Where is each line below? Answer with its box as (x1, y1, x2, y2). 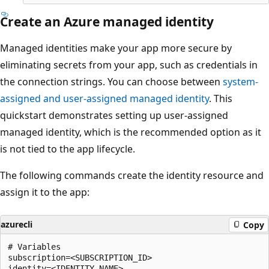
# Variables (8, 242, 61, 252)
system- (223, 75, 258, 89)
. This (209, 92, 232, 106)
